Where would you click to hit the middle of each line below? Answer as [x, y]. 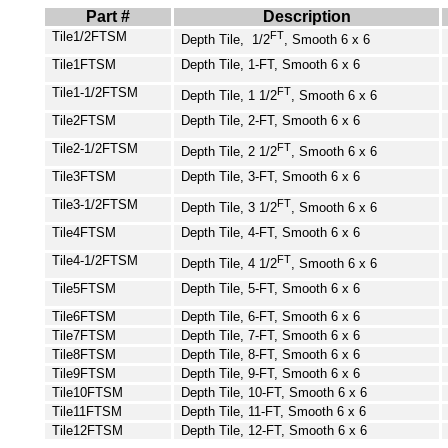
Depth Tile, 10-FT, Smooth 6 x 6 [274, 392]
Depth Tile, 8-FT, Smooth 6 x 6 [271, 354]
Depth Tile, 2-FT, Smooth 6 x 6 [271, 120]
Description [306, 16]
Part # [108, 16]
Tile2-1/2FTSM [95, 148]
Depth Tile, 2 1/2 [229, 151]
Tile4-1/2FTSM [95, 260]
